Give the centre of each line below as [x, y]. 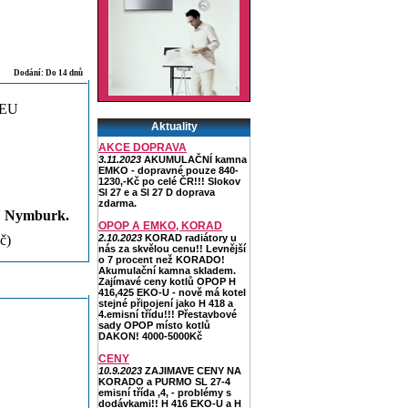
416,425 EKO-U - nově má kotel [172, 292]
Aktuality [174, 127]
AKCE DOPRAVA [143, 148]
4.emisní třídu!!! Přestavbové [168, 314]
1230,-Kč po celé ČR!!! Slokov [169, 181]
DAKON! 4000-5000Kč [153, 336]
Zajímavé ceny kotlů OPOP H [167, 281]
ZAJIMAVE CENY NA [192, 371]
